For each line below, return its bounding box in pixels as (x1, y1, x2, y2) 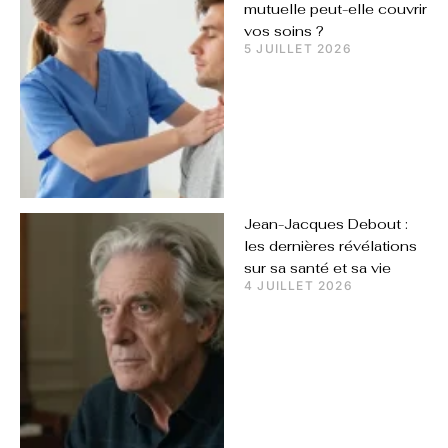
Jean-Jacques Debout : (244, 215, 408, 234)
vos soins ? (244, 21, 324, 40)
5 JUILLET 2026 (244, 40, 352, 56)
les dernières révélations (244, 237, 417, 256)
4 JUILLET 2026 (244, 278, 353, 294)
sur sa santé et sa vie (244, 259, 391, 278)
